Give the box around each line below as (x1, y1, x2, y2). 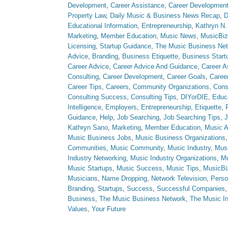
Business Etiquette (122, 52, 178, 60)
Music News (160, 32, 196, 40)
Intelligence (68, 103, 101, 111)
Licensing (68, 42, 96, 50)
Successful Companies (157, 185, 225, 192)
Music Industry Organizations (130, 154, 217, 162)
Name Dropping (102, 175, 147, 182)
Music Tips (166, 164, 199, 172)
